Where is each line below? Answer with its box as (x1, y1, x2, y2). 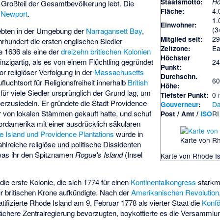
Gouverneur (161, 100, 199, 110)
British (128, 77, 148, 88)
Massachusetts (94, 67, 144, 78)
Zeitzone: (161, 44, 191, 54)
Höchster (161, 53, 191, 63)
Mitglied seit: (161, 34, 203, 44)
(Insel (123, 149, 143, 160)
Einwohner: (161, 20, 197, 30)
